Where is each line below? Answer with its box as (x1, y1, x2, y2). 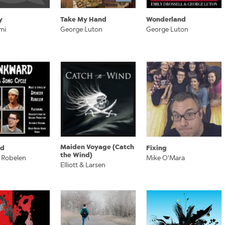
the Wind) (60, 151, 92, 159)
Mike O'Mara (146, 154, 185, 162)
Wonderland (146, 15, 186, 24)
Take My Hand (60, 15, 106, 24)
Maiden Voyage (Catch (60, 143, 134, 151)
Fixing (146, 144, 167, 152)
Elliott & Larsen (60, 161, 105, 169)
